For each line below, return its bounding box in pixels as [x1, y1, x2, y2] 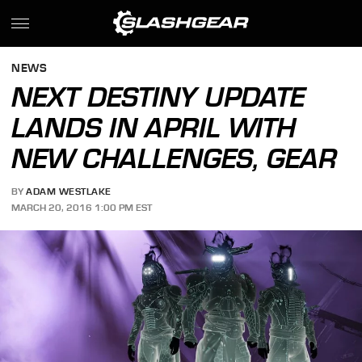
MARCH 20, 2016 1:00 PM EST [11, 201, 153, 213]
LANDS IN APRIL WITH [11, 112, 297, 144]
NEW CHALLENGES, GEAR [11, 142, 338, 175]
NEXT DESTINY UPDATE [11, 81, 306, 113]
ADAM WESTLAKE [26, 186, 112, 198]
